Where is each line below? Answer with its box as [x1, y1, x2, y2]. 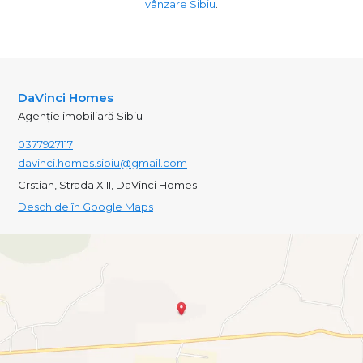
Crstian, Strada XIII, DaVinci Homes [18, 177, 197, 191]
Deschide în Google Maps [18, 199, 153, 213]
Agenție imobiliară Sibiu [18, 109, 143, 122]
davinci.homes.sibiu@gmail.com [18, 156, 187, 169]
